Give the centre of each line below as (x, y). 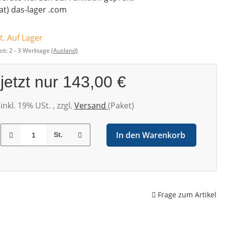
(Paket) (121, 106)
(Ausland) (65, 51)
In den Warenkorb (150, 135)
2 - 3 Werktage (30, 51)
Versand (91, 106)
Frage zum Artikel (187, 194)
